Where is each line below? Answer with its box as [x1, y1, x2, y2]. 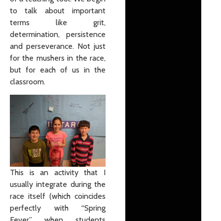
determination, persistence [10, 29, 106, 39]
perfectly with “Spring [10, 203, 106, 213]
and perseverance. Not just [10, 41, 106, 51]
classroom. [10, 76, 47, 86]
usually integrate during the [10, 179, 106, 189]
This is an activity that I [10, 167, 106, 177]
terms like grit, [10, 17, 106, 27]
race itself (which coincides [10, 191, 106, 201]
